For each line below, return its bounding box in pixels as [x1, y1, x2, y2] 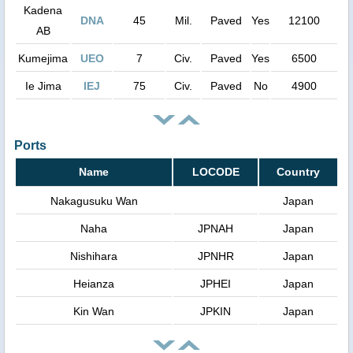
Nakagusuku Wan [50, 194, 138, 207]
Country [277, 165, 320, 178]
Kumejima [18, 51, 68, 65]
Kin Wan [73, 304, 114, 318]
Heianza [73, 277, 114, 290]
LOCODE [191, 165, 240, 178]
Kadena [24, 3, 62, 17]
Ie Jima [24, 79, 61, 92]
